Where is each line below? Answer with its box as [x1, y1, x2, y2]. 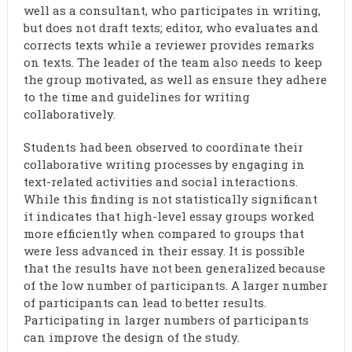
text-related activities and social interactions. [23, 174, 298, 189]
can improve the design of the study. [23, 329, 240, 345]
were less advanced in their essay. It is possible [23, 243, 305, 258]
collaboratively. [23, 106, 115, 122]
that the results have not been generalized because [23, 260, 325, 276]
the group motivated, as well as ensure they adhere [23, 71, 327, 87]
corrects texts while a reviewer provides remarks [23, 37, 314, 53]
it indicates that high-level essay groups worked [23, 208, 314, 224]
